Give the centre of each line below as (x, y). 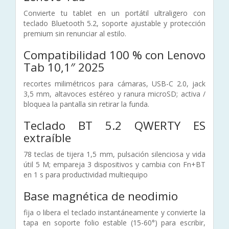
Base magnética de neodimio (101, 196)
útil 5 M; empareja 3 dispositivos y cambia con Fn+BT (114, 164)
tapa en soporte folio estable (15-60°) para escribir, (114, 222)
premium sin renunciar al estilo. (75, 33)
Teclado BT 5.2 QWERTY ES (114, 125)
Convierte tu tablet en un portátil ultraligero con (114, 13)
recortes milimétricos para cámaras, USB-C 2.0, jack (114, 83)
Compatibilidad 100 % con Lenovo (114, 55)
